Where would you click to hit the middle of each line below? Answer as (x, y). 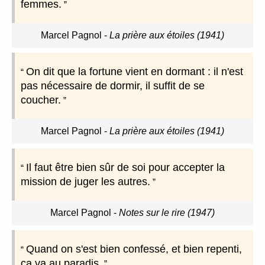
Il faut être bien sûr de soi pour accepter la (125, 168)
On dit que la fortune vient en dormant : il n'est (135, 72)
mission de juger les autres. (85, 182)
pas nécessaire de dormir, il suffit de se (113, 86)
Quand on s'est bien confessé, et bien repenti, (134, 249)
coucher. (41, 100)
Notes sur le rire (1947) (167, 213)
